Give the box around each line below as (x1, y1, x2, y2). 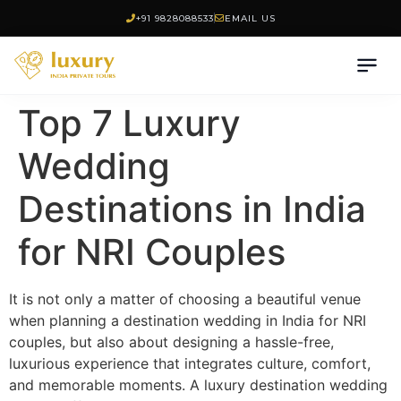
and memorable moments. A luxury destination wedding (9, 376, 388, 394)
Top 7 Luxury (18, 101, 241, 145)
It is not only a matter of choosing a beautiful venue (9, 290, 361, 308)
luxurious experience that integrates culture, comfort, (9, 354, 371, 372)
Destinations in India (18, 187, 366, 231)
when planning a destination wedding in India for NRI (9, 311, 366, 329)
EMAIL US (224, 12, 276, 24)
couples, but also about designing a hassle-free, (9, 333, 334, 351)
